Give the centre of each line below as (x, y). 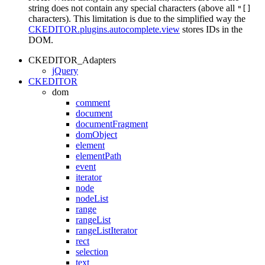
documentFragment (112, 124)
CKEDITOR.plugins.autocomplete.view (104, 29)
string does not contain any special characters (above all (133, 8)
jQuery (65, 70)
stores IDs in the (211, 29)
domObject (96, 134)
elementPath (98, 156)
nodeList (92, 198)
